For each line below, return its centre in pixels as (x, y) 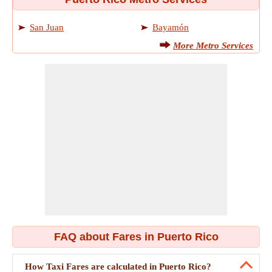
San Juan (47, 27)
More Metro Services (213, 46)
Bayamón (171, 27)
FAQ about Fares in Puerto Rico (136, 237)
